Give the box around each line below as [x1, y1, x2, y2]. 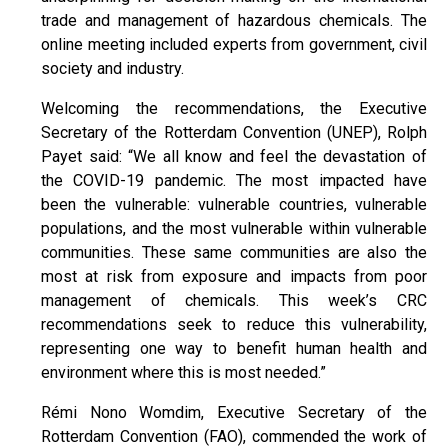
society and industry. [41, 58, 184, 78]
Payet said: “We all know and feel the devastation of [41, 146, 427, 166]
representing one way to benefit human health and [41, 338, 427, 358]
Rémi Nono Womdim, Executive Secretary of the [41, 402, 427, 422]
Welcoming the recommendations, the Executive [41, 98, 427, 118]
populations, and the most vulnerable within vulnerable [41, 218, 427, 238]
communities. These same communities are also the [41, 242, 427, 262]
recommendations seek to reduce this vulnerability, [41, 314, 427, 334]
